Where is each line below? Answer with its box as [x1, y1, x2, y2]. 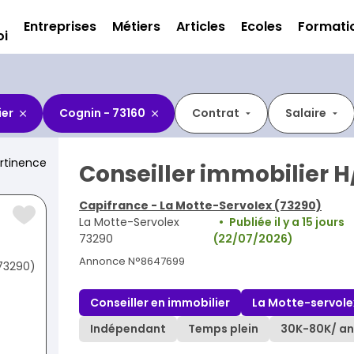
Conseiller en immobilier [90, 294, 230, 311]
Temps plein [188, 321, 258, 337]
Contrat [192, 105, 239, 121]
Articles [176, 17, 225, 36]
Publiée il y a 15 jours [229, 214, 345, 230]
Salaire [285, 105, 326, 121]
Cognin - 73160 [59, 105, 145, 121]
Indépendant [90, 321, 166, 337]
